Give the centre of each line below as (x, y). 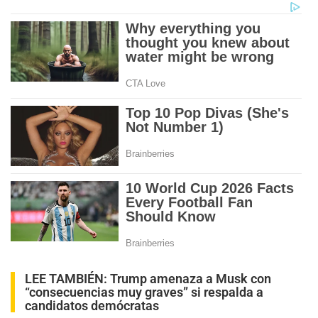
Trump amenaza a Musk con (191, 278)
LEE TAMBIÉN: (67, 278)
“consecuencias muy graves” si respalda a (144, 292)
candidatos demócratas (92, 305)
